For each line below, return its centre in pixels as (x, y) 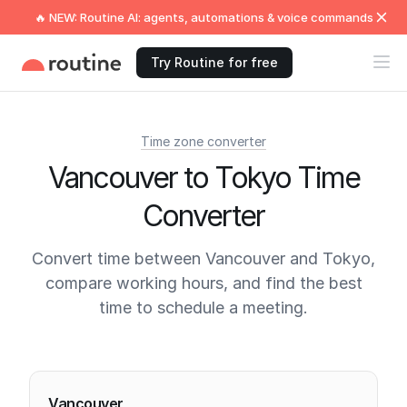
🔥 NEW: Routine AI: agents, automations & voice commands (203, 17)
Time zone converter (203, 141)
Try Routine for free (214, 62)
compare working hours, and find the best (203, 283)
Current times (93, 359)
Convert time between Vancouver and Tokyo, (203, 258)
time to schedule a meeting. (203, 308)
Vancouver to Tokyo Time (203, 178)
